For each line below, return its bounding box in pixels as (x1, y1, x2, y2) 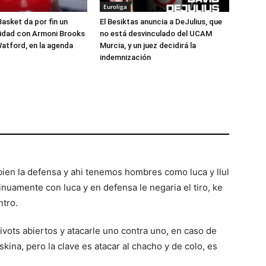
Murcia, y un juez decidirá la (100, 41, 196, 50)
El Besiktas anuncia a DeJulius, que (100, 17, 222, 26)
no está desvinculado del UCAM (100, 29, 212, 38)
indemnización (100, 53, 151, 62)
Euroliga (103, 2, 127, 11)
